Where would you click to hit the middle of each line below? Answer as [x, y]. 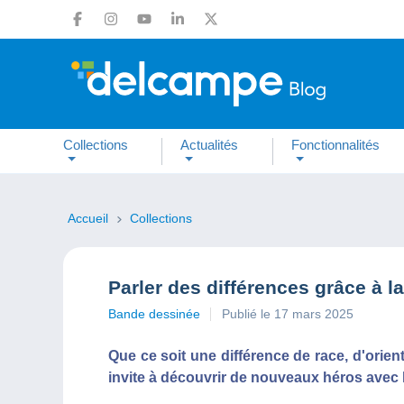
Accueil [90, 218]
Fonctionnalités [335, 144]
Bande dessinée [154, 314]
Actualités [210, 144]
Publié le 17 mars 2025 [288, 314]
